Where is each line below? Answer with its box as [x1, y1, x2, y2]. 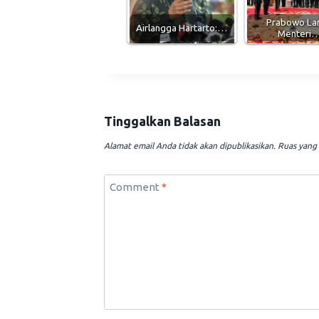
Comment [109, 180, 162, 193]
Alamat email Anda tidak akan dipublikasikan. [104, 140, 276, 150]
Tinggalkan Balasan [104, 113, 221, 128]
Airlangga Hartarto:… [136, 22, 228, 34]
